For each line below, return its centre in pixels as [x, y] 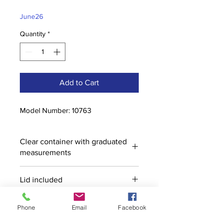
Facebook [132, 207]
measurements [45, 153]
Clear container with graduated [73, 142]
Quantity [33, 34]
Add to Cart [79, 83]
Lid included [41, 180]
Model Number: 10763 [55, 111]
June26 [31, 17]
